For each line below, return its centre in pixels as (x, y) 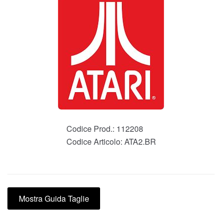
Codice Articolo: (95, 142)
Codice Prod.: (91, 129)
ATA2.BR (140, 142)
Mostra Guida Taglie (54, 198)
